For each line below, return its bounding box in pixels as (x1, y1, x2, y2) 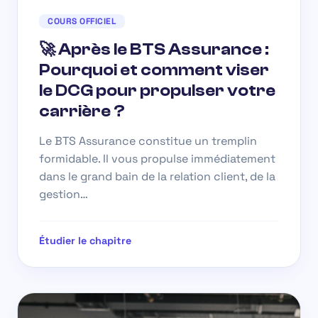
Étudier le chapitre (39, 234, 131, 247)
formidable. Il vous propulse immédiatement (39, 150, 275, 166)
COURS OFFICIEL (48, 15, 116, 27)
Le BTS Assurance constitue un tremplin (39, 133, 257, 148)
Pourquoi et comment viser (39, 60, 269, 79)
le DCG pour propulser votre (39, 80, 275, 100)
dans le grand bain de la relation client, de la (39, 168, 275, 184)
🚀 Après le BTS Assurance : (39, 39, 269, 59)
